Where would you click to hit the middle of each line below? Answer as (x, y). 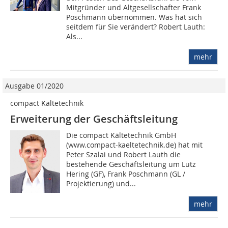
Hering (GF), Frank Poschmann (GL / (126, 174)
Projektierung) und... (101, 184)
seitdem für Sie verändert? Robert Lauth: (136, 27)
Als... (75, 37)
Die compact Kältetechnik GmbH (121, 135)
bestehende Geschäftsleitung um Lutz (131, 164)
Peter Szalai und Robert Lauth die (124, 155)
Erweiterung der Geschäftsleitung (94, 119)
